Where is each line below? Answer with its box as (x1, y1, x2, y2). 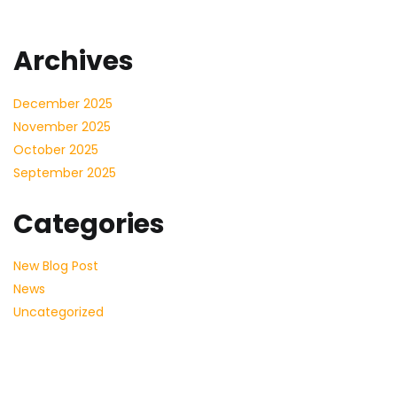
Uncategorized (13, 303, 104, 321)
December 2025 (13, 94, 113, 113)
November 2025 (13, 117, 111, 136)
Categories (13, 205, 165, 243)
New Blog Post (13, 257, 98, 275)
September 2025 (13, 163, 116, 182)
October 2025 (13, 140, 98, 159)
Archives (13, 43, 134, 80)
